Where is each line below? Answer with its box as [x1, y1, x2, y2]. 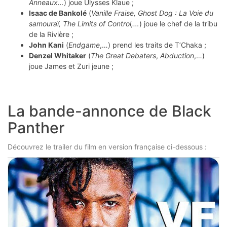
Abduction [160, 51, 194, 60]
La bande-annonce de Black [8, 101, 211, 120]
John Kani [29, 40, 64, 49]
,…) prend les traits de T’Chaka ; [100, 40, 206, 49]
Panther [8, 118, 65, 137]
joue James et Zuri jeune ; [29, 61, 113, 70]
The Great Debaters [91, 51, 156, 60]
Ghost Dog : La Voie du [138, 8, 213, 17]
